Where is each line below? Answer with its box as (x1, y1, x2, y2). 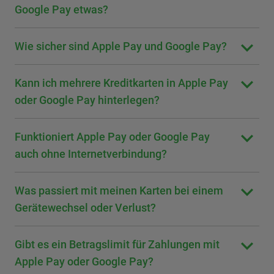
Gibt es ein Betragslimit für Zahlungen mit (15, 238, 220, 251)
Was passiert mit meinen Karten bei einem (15, 184, 223, 197)
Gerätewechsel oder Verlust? (15, 201, 156, 214)
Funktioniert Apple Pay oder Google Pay (15, 130, 210, 143)
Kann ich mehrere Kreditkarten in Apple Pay (15, 76, 228, 89)
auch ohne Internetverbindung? (15, 147, 167, 160)
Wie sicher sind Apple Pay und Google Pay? (15, 40, 227, 53)
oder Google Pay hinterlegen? (15, 94, 160, 106)
